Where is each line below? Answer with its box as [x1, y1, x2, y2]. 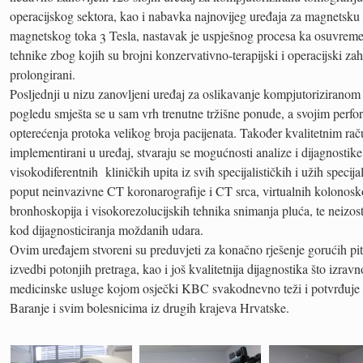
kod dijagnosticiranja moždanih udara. [10, 221, 203, 239]
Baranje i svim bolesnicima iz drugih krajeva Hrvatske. [10, 299, 289, 317]
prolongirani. [10, 66, 75, 83]
